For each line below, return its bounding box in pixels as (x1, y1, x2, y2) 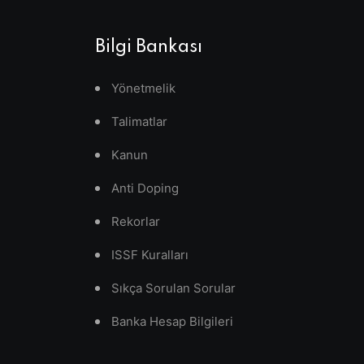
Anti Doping (111, 180, 179, 196)
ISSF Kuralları (111, 247, 188, 262)
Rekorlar (111, 214, 160, 229)
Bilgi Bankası (95, 38, 202, 56)
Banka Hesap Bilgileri (111, 314, 233, 329)
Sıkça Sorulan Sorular (111, 280, 236, 296)
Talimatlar (111, 114, 167, 129)
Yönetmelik (111, 80, 175, 96)
